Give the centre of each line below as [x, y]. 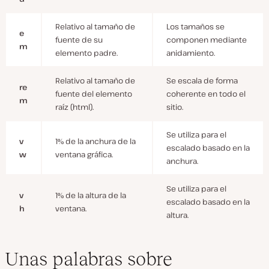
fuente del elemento [94, 94]
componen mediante [207, 40]
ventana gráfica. [84, 155]
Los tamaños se [195, 27]
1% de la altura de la [91, 195]
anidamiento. [191, 53]
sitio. [175, 107]
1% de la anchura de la [95, 141]
